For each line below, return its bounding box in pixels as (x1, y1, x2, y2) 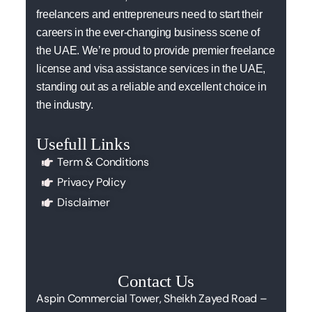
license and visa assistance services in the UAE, (36, 63, 266, 75)
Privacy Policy (57, 175, 126, 190)
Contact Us (118, 272, 194, 291)
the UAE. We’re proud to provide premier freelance (36, 45, 275, 57)
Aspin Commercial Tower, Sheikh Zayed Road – (36, 291, 267, 306)
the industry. (36, 99, 93, 111)
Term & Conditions (57, 155, 149, 170)
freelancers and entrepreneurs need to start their (36, 8, 263, 21)
